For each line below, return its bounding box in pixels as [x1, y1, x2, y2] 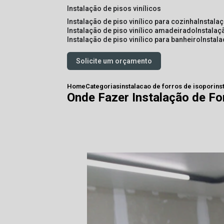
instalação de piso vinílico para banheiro [69, 35, 201, 43]
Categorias [85, 82, 120, 90]
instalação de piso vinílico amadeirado [69, 26, 196, 34]
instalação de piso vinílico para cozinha [69, 17, 198, 25]
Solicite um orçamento [76, 57, 152, 65]
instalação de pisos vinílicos [69, 4, 161, 12]
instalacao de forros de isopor [119, 82, 214, 90]
